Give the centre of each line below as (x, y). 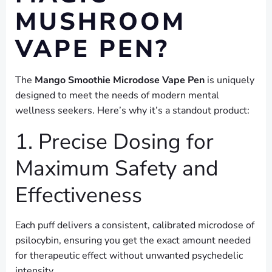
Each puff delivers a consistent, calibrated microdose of (135, 226)
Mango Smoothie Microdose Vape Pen (120, 80)
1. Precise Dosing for (114, 142)
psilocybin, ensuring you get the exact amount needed (133, 241)
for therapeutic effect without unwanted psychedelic (129, 256)
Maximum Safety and (117, 168)
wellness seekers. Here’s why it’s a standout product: (132, 111)
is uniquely (229, 80)
